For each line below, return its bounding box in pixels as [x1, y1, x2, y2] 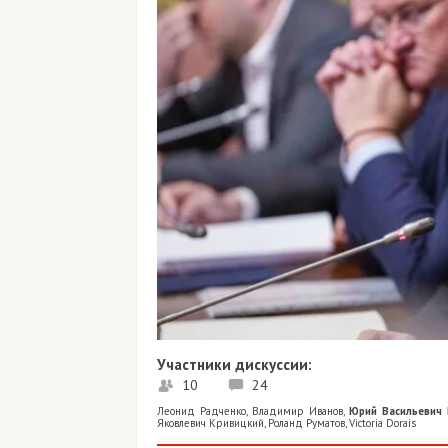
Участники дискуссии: [157, 354, 312, 374]
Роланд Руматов [268, 415, 345, 430]
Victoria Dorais [349, 415, 416, 430]
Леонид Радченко [157, 403, 247, 418]
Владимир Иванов [252, 403, 344, 418]
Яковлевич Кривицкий [157, 415, 264, 430]
